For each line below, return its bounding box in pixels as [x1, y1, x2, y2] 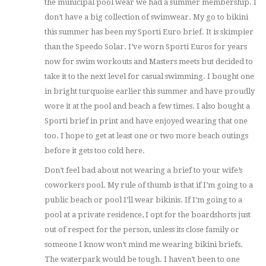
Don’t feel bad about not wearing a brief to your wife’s [45, 166, 242, 175]
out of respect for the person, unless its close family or [45, 225, 239, 235]
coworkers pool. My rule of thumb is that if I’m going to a [45, 180, 253, 190]
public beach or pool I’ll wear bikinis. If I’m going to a [45, 195, 242, 205]
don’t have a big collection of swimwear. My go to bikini [45, 12, 248, 22]
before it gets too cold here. [45, 146, 145, 156]
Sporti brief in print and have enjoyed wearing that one [45, 116, 248, 126]
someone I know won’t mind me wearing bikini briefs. [45, 240, 243, 249]
